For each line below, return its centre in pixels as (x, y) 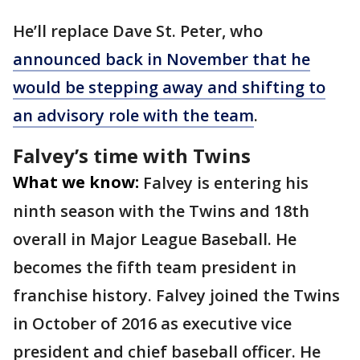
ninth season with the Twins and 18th (161, 211)
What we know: (76, 182)
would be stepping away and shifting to (169, 87)
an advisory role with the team (133, 115)
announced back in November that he (162, 59)
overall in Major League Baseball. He (155, 239)
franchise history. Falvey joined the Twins (176, 295)
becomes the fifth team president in (155, 267)
